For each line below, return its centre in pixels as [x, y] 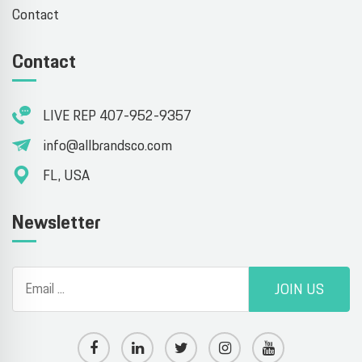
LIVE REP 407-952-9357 [117, 116]
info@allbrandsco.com [107, 146]
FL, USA [66, 176]
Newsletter [57, 223]
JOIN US [299, 290]
